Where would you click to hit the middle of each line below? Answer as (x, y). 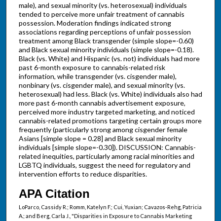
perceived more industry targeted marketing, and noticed (107, 112)
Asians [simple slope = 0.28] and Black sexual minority (100, 139)
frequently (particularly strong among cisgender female (103, 130)
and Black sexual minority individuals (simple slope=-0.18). (106, 50)
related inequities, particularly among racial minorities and (106, 156)
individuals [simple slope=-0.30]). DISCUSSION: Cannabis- (107, 147)
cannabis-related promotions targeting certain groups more (110, 121)
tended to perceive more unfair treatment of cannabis (101, 14)
